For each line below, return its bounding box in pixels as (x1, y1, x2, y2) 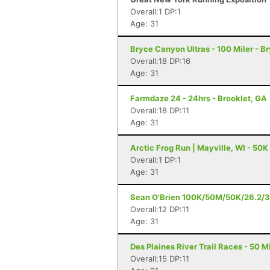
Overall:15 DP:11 (130, 254, 189, 263)
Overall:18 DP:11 (130, 105, 189, 115)
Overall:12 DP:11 (130, 204, 189, 214)
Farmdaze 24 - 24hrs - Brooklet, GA (130, 93, 267, 103)
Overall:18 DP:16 (130, 56, 190, 66)
